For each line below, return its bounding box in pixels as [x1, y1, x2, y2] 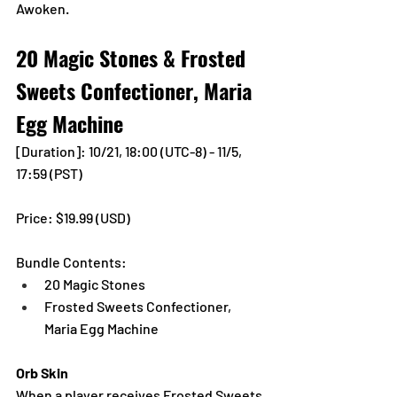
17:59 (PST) [16, 164, 82, 182]
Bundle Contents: [16, 253, 127, 270]
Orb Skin [16, 363, 68, 381]
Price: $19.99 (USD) [16, 208, 133, 226]
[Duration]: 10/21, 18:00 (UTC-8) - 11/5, [16, 142, 245, 160]
